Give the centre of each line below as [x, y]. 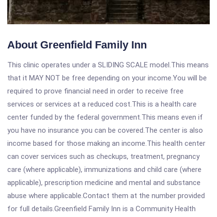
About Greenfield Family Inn [77, 45]
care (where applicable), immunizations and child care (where [104, 170]
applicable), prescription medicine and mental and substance [104, 183]
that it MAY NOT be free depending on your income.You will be [107, 78]
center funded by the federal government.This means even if [105, 117]
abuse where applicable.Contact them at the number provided [106, 196]
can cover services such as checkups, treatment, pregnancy [103, 156]
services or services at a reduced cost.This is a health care [102, 104]
